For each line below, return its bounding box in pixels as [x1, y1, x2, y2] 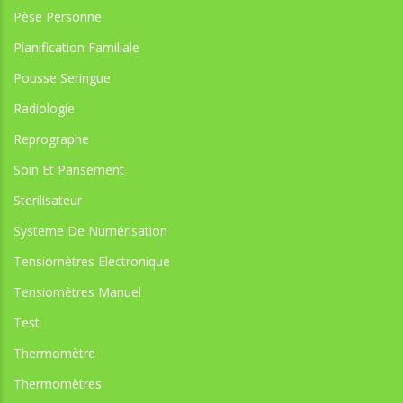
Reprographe [13, 130, 89, 148]
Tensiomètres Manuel [13, 282, 141, 300]
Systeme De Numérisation [13, 221, 167, 239]
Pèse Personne [13, 7, 102, 25]
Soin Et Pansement [13, 160, 124, 178]
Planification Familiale [13, 38, 139, 56]
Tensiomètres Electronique [13, 252, 170, 270]
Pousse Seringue [13, 68, 111, 86]
